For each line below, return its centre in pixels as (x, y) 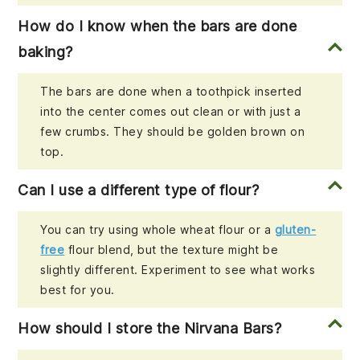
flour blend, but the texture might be (172, 250)
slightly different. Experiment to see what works (178, 270)
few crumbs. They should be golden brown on (173, 132)
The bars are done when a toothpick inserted (171, 92)
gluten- (295, 230)
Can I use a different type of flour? (139, 190)
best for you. (78, 290)
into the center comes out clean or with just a (171, 112)
